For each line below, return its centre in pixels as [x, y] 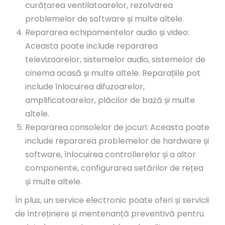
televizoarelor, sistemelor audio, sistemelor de [115, 60]
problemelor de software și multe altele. [104, 19]
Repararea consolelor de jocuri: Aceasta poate [117, 127]
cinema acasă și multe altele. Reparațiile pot [113, 73]
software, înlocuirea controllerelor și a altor [110, 154]
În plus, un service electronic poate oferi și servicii [112, 200]
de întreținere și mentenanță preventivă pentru [109, 214]
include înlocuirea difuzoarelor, [85, 87]
